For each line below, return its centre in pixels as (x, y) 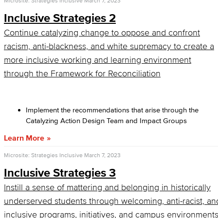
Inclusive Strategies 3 (60, 173)
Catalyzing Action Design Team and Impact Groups (106, 120)
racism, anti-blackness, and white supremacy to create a (109, 46)
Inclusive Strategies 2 (60, 18)
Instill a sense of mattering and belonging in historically (107, 187)
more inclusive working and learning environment (98, 60)
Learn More (24, 138)
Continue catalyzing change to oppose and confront (102, 33)
